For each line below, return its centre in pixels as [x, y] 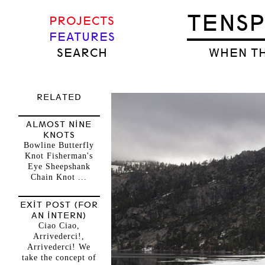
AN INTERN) [59, 215]
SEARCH [82, 53]
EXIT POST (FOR [59, 205]
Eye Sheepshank [59, 167]
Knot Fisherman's [59, 156]
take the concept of [59, 258]
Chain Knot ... [59, 177]
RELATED [59, 97]
